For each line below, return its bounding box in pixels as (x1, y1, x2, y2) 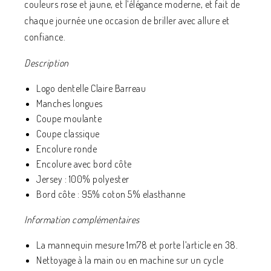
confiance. (24, 31, 65, 43)
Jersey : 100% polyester (36, 173, 129, 185)
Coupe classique (36, 128, 100, 140)
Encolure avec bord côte (36, 158, 132, 170)
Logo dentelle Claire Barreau (36, 82, 146, 94)
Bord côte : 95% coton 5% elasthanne (36, 188, 186, 200)
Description (24, 57, 69, 69)
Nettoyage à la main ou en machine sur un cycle (36, 254, 223, 266)
